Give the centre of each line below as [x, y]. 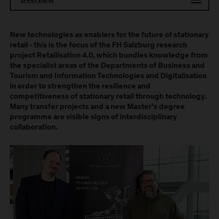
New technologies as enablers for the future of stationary [109, 35]
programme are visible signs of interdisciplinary [93, 117]
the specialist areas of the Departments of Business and [107, 66]
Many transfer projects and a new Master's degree [97, 107]
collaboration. [34, 128]
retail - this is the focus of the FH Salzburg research [99, 45]
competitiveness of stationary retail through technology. [108, 97]
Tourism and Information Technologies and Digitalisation [108, 76]
